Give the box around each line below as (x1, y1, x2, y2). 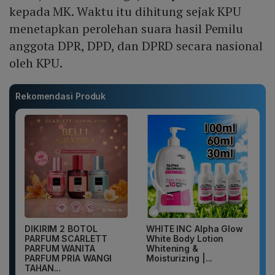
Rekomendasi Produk (15, 91, 106, 102)
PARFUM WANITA (25, 243, 95, 254)
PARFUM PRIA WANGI (25, 253, 112, 264)
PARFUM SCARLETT (25, 233, 107, 244)
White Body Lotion (146, 233, 224, 244)
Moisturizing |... (146, 253, 213, 264)
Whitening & (146, 243, 198, 254)
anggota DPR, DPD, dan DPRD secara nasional (9, 37, 263, 55)
